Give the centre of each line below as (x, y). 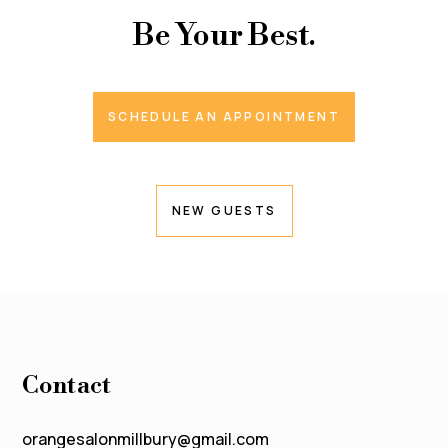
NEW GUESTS (224, 210)
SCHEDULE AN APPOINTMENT (224, 116)
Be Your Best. (224, 35)
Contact (67, 385)
